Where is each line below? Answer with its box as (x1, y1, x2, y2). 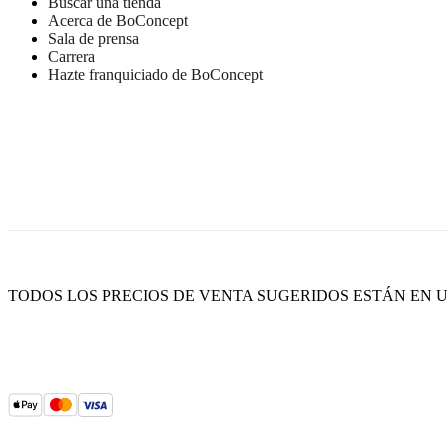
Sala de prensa (48, 30, 139, 48)
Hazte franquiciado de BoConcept (48, 66, 263, 84)
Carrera (48, 48, 95, 66)
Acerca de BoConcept (48, 12, 188, 30)
